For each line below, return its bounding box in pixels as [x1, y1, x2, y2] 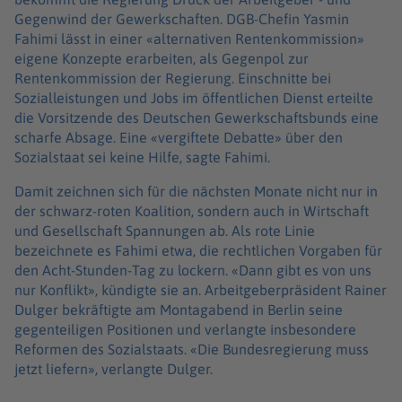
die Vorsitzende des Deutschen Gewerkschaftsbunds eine [14, 109, 379, 126]
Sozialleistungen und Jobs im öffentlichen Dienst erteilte [14, 89, 373, 106]
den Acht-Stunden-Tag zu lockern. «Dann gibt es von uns [14, 261, 371, 278]
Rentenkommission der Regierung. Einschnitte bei [14, 69, 331, 86]
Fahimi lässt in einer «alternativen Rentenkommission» [14, 30, 364, 47]
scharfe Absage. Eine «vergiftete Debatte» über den [14, 128, 343, 145]
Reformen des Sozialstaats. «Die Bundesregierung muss [14, 340, 369, 357]
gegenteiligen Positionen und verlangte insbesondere [14, 320, 356, 337]
